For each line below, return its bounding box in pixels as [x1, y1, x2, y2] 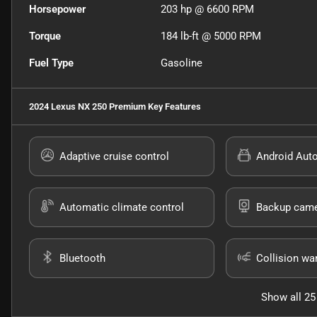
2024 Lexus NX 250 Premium [29, 101, 146, 113]
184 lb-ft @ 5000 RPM [161, 30, 262, 43]
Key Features [146, 101, 201, 113]
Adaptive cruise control [59, 150, 169, 163]
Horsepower [29, 3, 86, 16]
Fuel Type [29, 57, 74, 70]
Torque [29, 30, 61, 43]
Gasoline [161, 57, 203, 70]
